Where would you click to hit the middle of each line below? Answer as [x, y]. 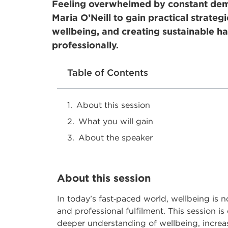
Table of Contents [108, 73]
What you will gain [116, 121]
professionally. [85, 45]
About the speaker [116, 138]
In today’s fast [85, 199]
